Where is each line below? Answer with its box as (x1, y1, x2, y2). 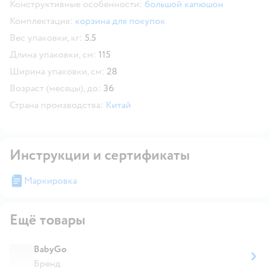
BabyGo (34, 243, 67, 255)
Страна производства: (10, 98, 103, 111)
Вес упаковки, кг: (10, 31, 82, 44)
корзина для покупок (75, 14, 165, 27)
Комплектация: (10, 14, 73, 27)
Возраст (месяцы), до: (10, 82, 101, 94)
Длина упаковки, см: (10, 48, 96, 61)
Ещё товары (10, 210, 85, 229)
